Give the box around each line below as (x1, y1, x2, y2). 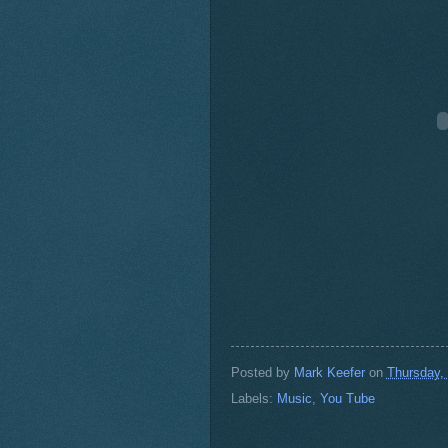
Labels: (230, 391, 277, 407)
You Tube (319, 391, 375, 407)
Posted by (230, 364, 294, 380)
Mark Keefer (293, 364, 365, 380)
